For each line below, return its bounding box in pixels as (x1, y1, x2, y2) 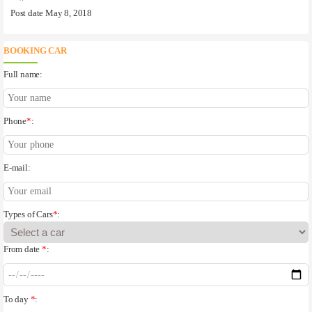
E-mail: (3, 163, 31, 173)
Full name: (3, 70, 43, 80)
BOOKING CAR (3, 46, 67, 56)
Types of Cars (3, 210, 53, 220)
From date (3, 244, 42, 255)
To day (3, 295, 31, 305)
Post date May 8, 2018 (10, 8, 92, 19)
